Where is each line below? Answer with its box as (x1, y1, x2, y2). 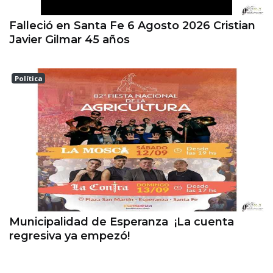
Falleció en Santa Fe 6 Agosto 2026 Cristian (9, 19, 255, 33)
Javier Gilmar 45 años (9, 33, 133, 47)
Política (14, 74, 43, 83)
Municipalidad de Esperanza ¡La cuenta (9, 215, 234, 229)
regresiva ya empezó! (9, 229, 130, 243)
